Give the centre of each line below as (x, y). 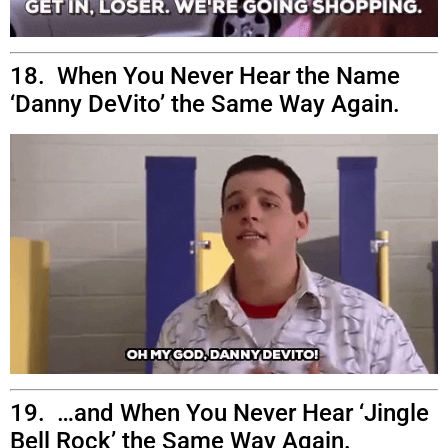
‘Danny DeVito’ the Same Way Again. (205, 103)
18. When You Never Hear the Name (205, 75)
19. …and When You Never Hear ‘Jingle (219, 412)
